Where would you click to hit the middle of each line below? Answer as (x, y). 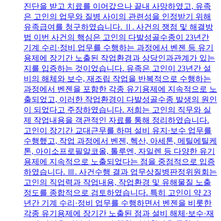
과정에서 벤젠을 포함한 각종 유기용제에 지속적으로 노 (120, 89)
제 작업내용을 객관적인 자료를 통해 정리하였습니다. (116, 120)
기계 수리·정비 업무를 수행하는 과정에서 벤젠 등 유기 (119, 48)
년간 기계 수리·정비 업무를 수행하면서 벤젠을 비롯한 (118, 203)
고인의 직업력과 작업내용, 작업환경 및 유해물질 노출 (117, 183)
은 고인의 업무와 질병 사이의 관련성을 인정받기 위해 (117, 17)
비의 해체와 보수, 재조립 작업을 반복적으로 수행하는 (117, 79)
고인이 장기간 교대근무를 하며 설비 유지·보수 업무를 (118, 131)
